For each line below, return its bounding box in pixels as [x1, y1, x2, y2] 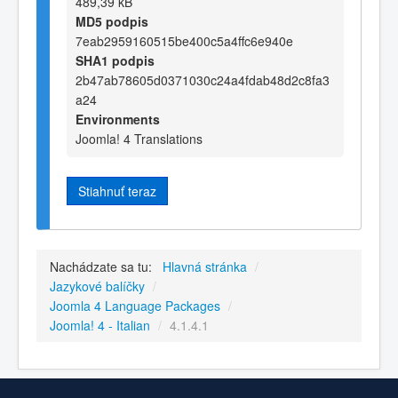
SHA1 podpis [76, 51, 155, 69]
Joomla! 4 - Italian [50, 316, 150, 335]
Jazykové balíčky [50, 277, 145, 296]
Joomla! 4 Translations [76, 129, 203, 147]
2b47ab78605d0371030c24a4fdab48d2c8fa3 [76, 70, 330, 89]
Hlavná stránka [163, 258, 247, 276]
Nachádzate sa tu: [50, 258, 159, 276]
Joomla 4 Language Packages [50, 297, 220, 315]
